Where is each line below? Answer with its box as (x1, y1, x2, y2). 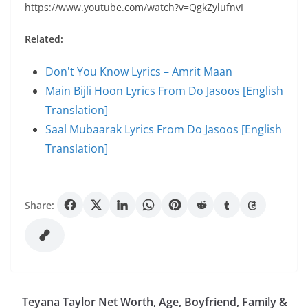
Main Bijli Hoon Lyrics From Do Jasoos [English (45, 83, 283, 98)
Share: (25, 198, 54, 212)
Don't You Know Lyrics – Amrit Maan (45, 64, 232, 79)
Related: (25, 32, 63, 45)
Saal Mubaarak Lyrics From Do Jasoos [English (45, 122, 282, 137)
